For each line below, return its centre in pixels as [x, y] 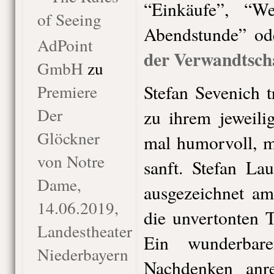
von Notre [71, 161]
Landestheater [84, 231]
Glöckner [68, 138]
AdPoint [65, 45]
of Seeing [69, 19]
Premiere [67, 91]
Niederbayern [83, 254]
